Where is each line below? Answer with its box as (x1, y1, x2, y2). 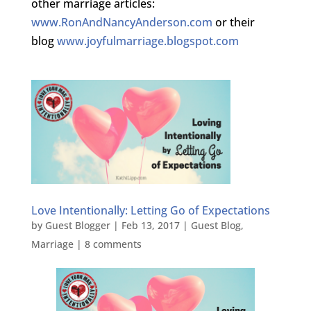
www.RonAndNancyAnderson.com (31, 15, 212, 31)
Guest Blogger (44, 219, 110, 233)
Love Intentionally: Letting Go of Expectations (31, 203, 270, 219)
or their (212, 15, 255, 31)
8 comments (84, 237, 142, 251)
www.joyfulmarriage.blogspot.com (56, 33, 239, 49)
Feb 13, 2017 (121, 219, 180, 233)
